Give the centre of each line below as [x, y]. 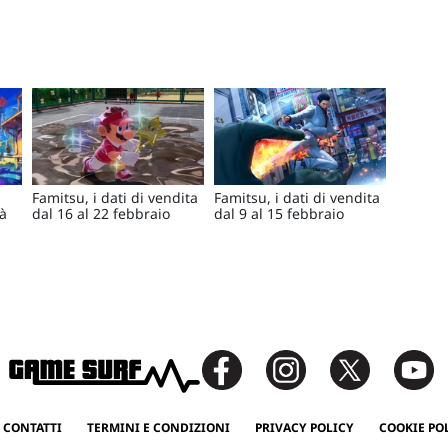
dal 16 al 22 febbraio [101, 213]
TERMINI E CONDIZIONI [158, 427]
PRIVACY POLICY [304, 427]
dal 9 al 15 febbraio [279, 213]
